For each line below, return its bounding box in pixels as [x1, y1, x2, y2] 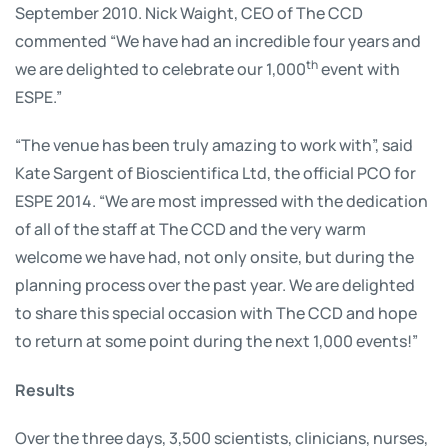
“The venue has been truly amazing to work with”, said [15, 133, 413, 156]
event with [318, 57, 400, 80]
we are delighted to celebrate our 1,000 [15, 57, 306, 80]
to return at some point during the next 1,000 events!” [15, 329, 418, 352]
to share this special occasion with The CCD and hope [15, 301, 417, 324]
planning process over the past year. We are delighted [15, 273, 415, 296]
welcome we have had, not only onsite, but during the [15, 245, 414, 268]
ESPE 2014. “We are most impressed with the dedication [15, 189, 428, 212]
